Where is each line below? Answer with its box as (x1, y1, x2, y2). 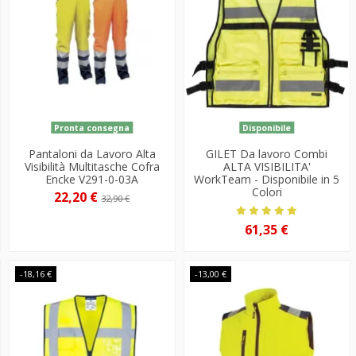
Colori (251, 184, 282, 199)
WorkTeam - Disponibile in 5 (194, 171, 340, 187)
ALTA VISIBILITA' (222, 158, 311, 174)
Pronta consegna (54, 122, 130, 133)
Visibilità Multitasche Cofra (24, 158, 160, 174)
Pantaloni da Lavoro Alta (28, 145, 156, 161)
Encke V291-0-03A (45, 171, 139, 187)
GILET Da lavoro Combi (206, 145, 328, 161)
